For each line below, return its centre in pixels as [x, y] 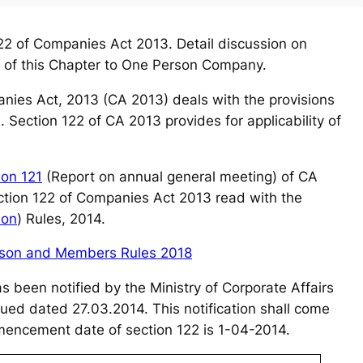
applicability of [294, 120]
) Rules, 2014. [61, 218]
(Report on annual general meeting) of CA [180, 176]
